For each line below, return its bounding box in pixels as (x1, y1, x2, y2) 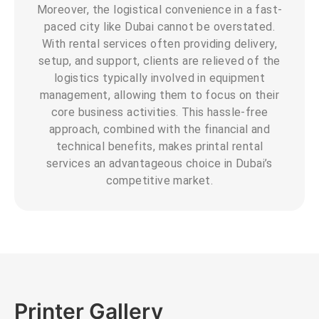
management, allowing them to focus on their (39, 88, 280, 102)
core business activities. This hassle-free (51, 105, 268, 119)
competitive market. (105, 173, 214, 187)
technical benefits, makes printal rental (56, 139, 263, 153)
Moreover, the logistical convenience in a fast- (36, 2, 283, 16)
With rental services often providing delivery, (41, 36, 278, 51)
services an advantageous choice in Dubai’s (46, 156, 273, 170)
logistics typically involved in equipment (53, 70, 266, 85)
